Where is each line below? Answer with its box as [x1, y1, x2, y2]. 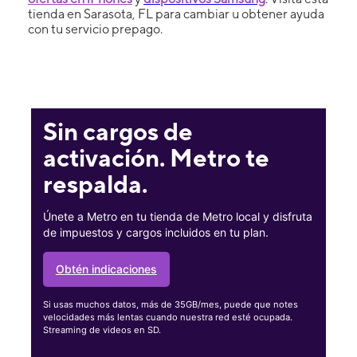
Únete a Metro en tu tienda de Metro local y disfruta [42, 210, 312, 224]
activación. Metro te [42, 143, 269, 173]
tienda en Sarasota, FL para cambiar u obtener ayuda [28, 6, 324, 22]
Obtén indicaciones [55, 262, 157, 277]
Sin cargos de [42, 117, 193, 147]
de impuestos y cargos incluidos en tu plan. [42, 226, 269, 240]
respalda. [42, 170, 147, 199]
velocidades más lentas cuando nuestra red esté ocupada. [42, 311, 292, 323]
